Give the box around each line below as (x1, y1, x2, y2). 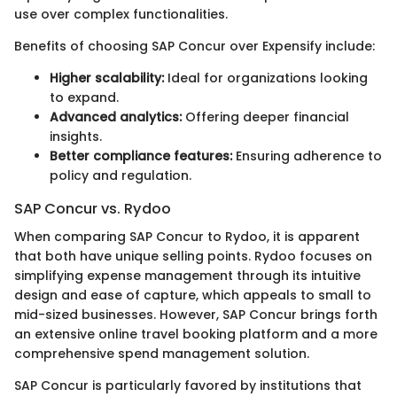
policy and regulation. (50, 167, 191, 185)
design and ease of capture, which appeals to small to (14, 286, 371, 305)
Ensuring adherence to (232, 147, 382, 166)
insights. (50, 128, 102, 146)
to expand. (50, 89, 119, 107)
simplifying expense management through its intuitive (14, 267, 361, 285)
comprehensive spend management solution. (14, 345, 309, 363)
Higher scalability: (50, 69, 164, 88)
